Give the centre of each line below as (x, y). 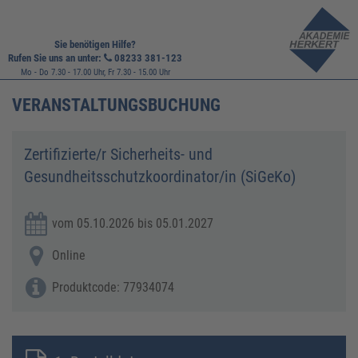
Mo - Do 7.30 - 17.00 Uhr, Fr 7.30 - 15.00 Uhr (95, 72)
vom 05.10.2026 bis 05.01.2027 (133, 223)
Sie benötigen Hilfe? (95, 44)
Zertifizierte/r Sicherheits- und (118, 154)
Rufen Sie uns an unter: (56, 58)
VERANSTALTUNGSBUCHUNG (116, 105)
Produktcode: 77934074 (113, 287)
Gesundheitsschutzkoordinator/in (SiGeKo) (160, 177)
